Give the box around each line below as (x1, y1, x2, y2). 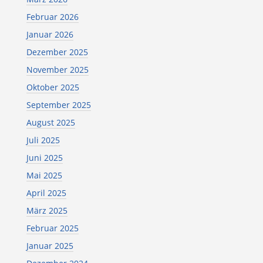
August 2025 (26, 116, 75, 128)
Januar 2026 (26, 28, 73, 40)
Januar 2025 (26, 240, 73, 251)
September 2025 (26, 99, 91, 110)
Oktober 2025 (26, 81, 79, 93)
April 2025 (26, 187, 66, 198)
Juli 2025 (26, 134, 60, 146)
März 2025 (26, 204, 68, 216)
